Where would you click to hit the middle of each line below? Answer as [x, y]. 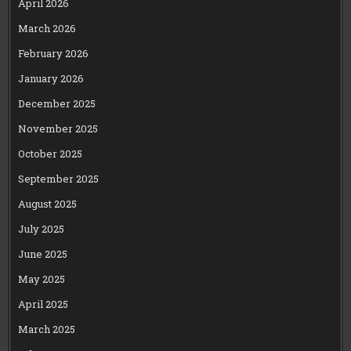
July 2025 [42, 229]
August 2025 [48, 204]
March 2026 [47, 29]
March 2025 [47, 329]
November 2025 [58, 129]
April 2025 [43, 304]
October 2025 [51, 154]
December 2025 [57, 104]
